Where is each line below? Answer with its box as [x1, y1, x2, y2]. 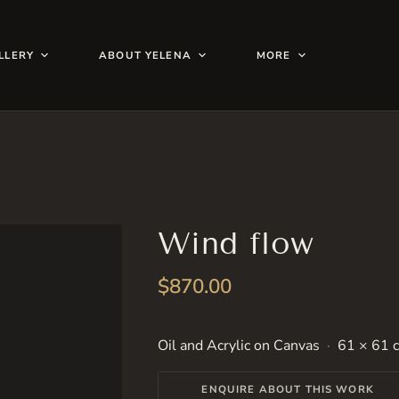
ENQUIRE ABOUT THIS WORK [201, 382, 374, 397]
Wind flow [158, 224, 314, 263]
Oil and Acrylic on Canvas [158, 336, 321, 356]
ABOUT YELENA [99, 47, 191, 62]
